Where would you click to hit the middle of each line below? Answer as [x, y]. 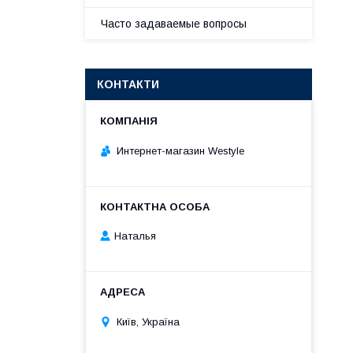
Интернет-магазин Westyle [180, 150]
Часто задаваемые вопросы [174, 24]
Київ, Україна [148, 321]
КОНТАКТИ [128, 84]
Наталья [135, 236]
